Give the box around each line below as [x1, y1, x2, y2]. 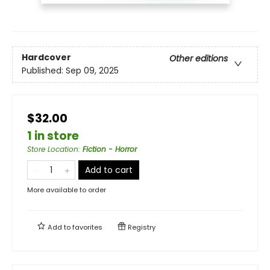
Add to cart [85, 163, 133, 176]
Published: [22, 64, 66, 77]
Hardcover [22, 51, 71, 63]
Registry [126, 222, 155, 232]
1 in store [27, 127, 79, 144]
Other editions [169, 52, 228, 64]
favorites [72, 222, 102, 232]
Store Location [27, 143, 78, 154]
